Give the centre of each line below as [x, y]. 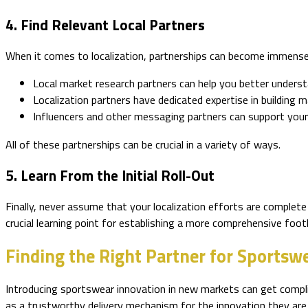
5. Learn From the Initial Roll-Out [110, 175]
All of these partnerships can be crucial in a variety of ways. [143, 144]
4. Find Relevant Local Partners [105, 25]
